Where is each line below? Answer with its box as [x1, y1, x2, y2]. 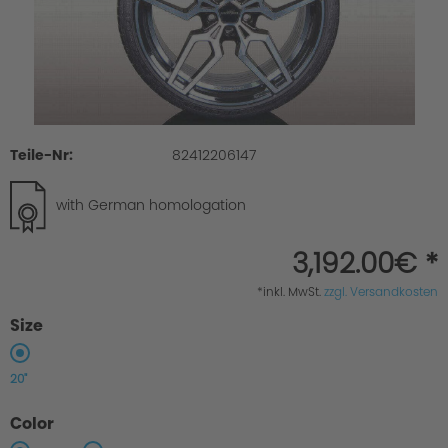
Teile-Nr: [10, 145, 73, 165]
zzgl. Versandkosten [324, 283, 438, 301]
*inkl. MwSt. [257, 283, 324, 301]
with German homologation [56, 195, 247, 216]
